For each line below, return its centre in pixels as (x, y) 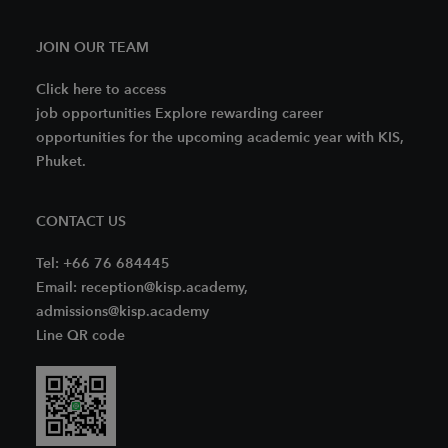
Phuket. (61, 161)
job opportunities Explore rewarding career (179, 113)
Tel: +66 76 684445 (103, 263)
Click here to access (101, 89)
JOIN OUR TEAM (92, 47)
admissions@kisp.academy (122, 311)
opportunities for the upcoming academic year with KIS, (220, 137)
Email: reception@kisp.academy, (142, 287)
